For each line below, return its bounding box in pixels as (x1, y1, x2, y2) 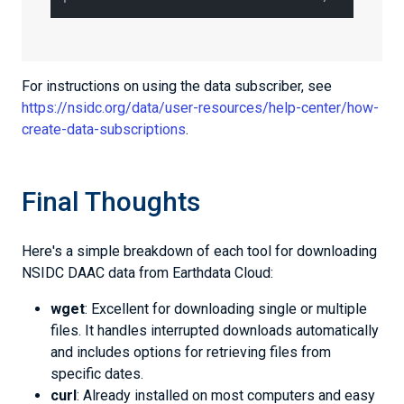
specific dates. (50, 365, 143, 382)
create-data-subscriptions (22, 121, 186, 138)
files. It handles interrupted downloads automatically (50, 322, 379, 339)
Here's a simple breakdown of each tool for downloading (22, 243, 377, 260)
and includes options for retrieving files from (50, 344, 331, 361)
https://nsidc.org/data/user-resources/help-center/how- (22, 99, 379, 116)
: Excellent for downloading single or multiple (85, 300, 367, 317)
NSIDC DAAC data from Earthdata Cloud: (22, 264, 273, 281)
